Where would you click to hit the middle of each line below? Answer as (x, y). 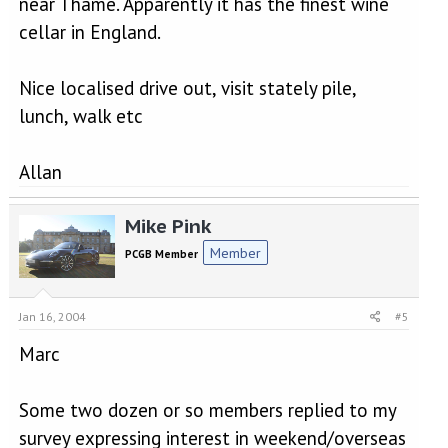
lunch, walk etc (80, 115)
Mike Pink (167, 225)
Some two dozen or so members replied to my (207, 410)
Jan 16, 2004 (52, 316)
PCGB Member (161, 254)
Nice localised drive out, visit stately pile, (187, 87)
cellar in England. (89, 31)
